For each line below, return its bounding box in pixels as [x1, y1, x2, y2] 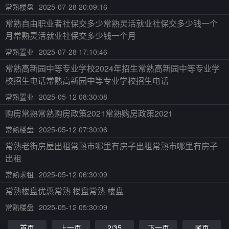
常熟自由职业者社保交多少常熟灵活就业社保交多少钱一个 [5, 17, 218, 29]
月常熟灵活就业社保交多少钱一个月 [5, 30, 136, 41]
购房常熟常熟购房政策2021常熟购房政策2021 [5, 107, 173, 119]
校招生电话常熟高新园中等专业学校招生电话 [5, 75, 169, 86]
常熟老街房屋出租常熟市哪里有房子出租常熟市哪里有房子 [5, 140, 218, 152]
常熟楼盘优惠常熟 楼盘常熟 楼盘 [5, 185, 124, 197]
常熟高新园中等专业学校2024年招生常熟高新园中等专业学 [5, 62, 220, 74]
